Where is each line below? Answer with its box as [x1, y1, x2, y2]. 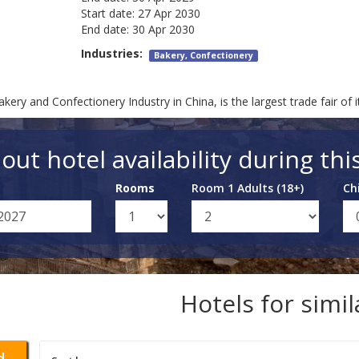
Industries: [80, 46, 149, 62]
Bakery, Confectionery [154, 50, 254, 62]
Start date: [80, 6, 135, 22]
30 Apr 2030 [131, 22, 195, 38]
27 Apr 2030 [137, 6, 200, 22]
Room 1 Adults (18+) [191, 180, 304, 196]
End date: [80, 22, 129, 38]
